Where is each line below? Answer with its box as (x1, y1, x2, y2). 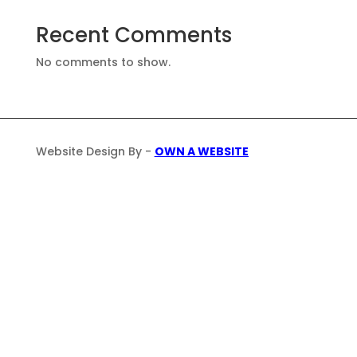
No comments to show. (35, 54, 171, 70)
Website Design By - (35, 143, 155, 159)
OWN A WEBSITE (154, 143, 249, 159)
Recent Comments (35, 21, 232, 49)
